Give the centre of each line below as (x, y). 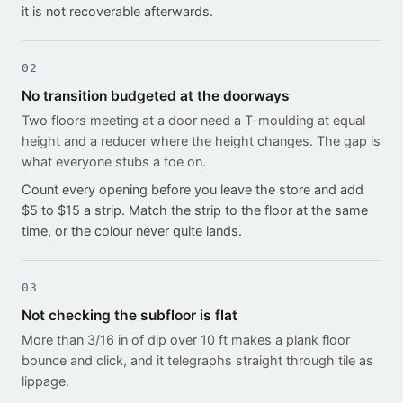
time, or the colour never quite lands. (132, 232)
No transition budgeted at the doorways (156, 96)
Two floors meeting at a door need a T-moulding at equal (193, 121)
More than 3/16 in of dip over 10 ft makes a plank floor (186, 340)
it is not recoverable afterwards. (117, 12)
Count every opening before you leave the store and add (193, 190)
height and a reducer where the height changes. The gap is (201, 142)
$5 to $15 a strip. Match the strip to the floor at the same (195, 211)
